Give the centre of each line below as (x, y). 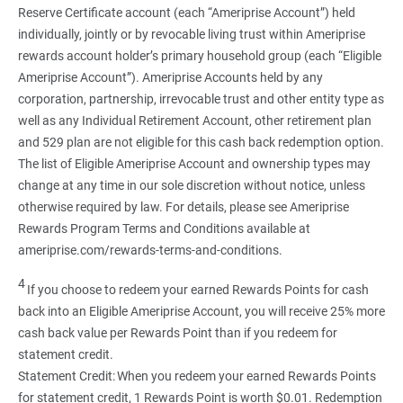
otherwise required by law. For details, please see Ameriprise (183, 207)
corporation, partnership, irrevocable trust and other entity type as (201, 99)
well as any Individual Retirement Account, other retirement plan (194, 121)
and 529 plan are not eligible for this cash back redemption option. (201, 143)
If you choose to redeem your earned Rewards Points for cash (197, 290)
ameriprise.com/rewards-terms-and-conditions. (151, 251)
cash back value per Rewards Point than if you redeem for (177, 333)
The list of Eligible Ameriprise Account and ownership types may (194, 164)
